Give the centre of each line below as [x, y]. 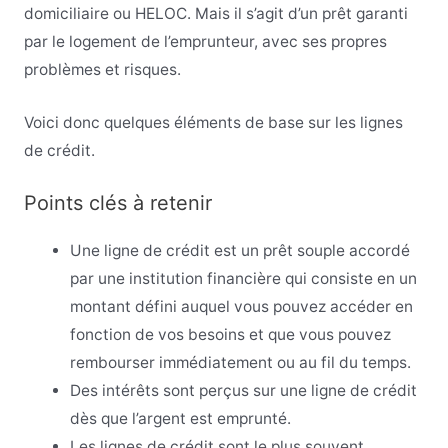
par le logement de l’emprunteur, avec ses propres [205, 41]
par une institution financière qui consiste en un [244, 279]
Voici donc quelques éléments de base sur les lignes [213, 122]
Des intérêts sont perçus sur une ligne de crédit [244, 391]
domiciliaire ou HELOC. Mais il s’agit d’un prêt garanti [215, 13]
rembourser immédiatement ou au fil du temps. [241, 363]
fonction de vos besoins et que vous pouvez [231, 335]
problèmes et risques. [102, 69]
